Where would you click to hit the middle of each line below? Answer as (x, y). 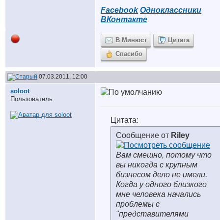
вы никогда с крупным (157, 165)
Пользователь (31, 99)
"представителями (152, 214)
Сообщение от (143, 135)
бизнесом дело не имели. (162, 175)
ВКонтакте (124, 19)
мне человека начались (158, 194)
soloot (20, 91)
